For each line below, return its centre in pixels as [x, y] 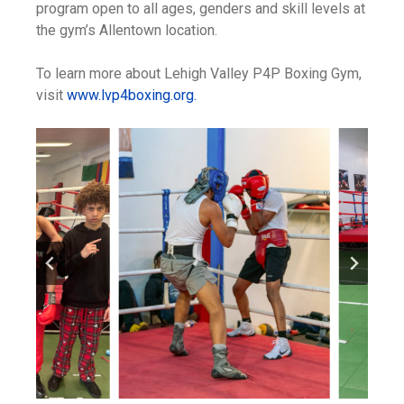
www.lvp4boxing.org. [132, 95]
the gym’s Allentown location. [127, 30]
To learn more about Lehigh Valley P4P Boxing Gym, [199, 73]
